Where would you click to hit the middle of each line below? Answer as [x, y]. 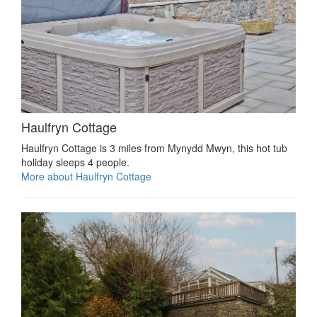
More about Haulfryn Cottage [86, 177]
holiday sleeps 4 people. [75, 162]
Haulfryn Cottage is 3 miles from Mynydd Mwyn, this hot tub [154, 148]
